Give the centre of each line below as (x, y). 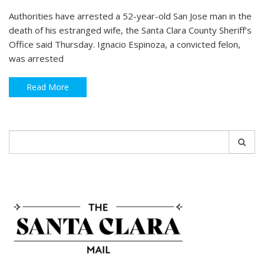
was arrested (36, 59)
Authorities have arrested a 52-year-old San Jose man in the (130, 16)
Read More (48, 87)
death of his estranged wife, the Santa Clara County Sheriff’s (130, 30)
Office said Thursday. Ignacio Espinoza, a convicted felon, (125, 44)
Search (23, 137)
